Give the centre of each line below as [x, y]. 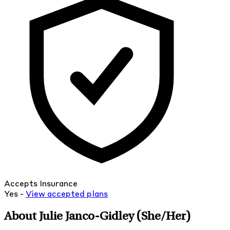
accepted [66, 195]
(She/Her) [164, 217]
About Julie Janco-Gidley [70, 217]
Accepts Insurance [41, 185]
